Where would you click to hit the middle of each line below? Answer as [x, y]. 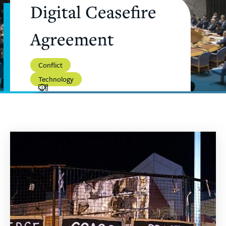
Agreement [72, 39]
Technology [56, 79]
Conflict [50, 65]
